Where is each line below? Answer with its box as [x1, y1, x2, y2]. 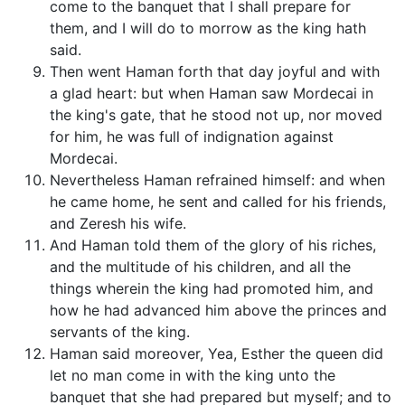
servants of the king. [50, 323, 190, 342]
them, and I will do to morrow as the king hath [50, 19, 366, 38]
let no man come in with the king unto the [50, 366, 335, 385]
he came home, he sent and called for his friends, [50, 193, 386, 212]
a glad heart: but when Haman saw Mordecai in [50, 84, 373, 103]
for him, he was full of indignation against [50, 127, 334, 146]
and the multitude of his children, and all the [50, 258, 351, 277]
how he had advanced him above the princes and [50, 301, 387, 320]
